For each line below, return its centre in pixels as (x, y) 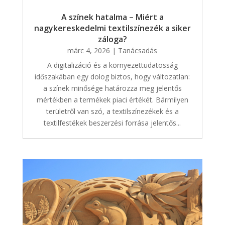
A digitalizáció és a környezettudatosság (112, 65)
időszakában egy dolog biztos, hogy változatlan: (113, 76)
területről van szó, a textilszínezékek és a (112, 111)
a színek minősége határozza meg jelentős (112, 88)
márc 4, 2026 (89, 50)
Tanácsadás (138, 50)
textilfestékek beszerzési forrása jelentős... (113, 123)
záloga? (112, 39)
